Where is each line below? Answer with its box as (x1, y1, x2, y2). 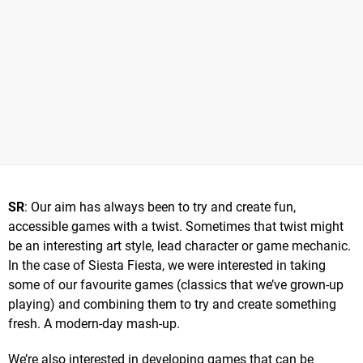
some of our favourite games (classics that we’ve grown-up (8, 276, 344, 293)
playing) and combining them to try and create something (8, 296, 336, 312)
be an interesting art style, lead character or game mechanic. (8, 237, 351, 254)
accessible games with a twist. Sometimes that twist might (8, 218, 344, 234)
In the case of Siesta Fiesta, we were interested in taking (8, 257, 326, 273)
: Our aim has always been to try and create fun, (24, 199, 296, 215)
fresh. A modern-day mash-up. (8, 315, 180, 331)
